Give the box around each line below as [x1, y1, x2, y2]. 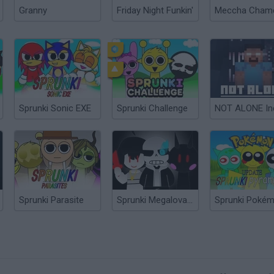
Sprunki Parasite [19, 194, 84, 206]
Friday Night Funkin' [117, 5, 193, 16]
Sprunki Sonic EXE [19, 103, 91, 114]
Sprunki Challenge [117, 103, 188, 114]
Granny [19, 5, 47, 16]
